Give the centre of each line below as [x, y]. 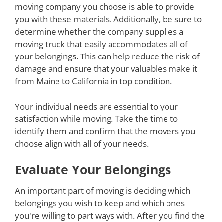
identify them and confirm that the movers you [105, 131]
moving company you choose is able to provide [105, 7]
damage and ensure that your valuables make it [106, 69]
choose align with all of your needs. [82, 143]
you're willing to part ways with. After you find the [110, 215]
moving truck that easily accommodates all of [101, 44]
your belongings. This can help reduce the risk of [107, 56]
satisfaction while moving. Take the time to [96, 118]
